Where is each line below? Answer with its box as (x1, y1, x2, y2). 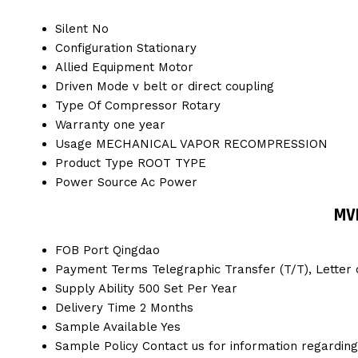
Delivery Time (55, 300, 136, 316)
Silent (55, 21, 88, 36)
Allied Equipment (55, 59, 154, 74)
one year (113, 117, 165, 132)
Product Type (55, 155, 133, 170)
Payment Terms (55, 262, 148, 277)
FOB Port (55, 243, 109, 258)
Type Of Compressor (55, 97, 177, 113)
